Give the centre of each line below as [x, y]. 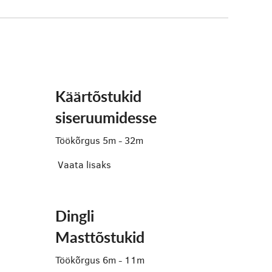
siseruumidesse [106, 117]
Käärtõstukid [98, 96]
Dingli [75, 216]
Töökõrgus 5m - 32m [99, 141]
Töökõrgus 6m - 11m [100, 260]
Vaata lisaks [84, 165]
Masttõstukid [100, 237]
